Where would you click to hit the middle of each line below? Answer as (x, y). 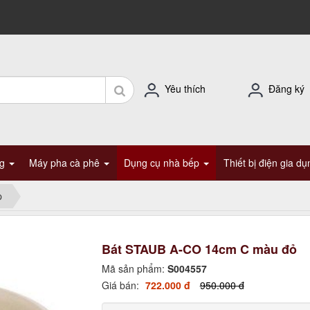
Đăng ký (286, 88)
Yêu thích (185, 88)
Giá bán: (121, 285)
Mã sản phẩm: (134, 268)
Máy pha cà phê (66, 163)
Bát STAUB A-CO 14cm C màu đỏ (199, 249)
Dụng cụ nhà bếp (163, 163)
